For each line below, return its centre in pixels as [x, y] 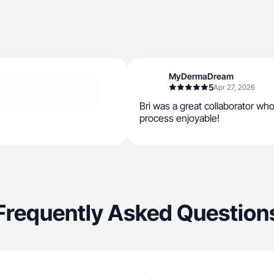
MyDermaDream [201, 76]
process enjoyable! [180, 118]
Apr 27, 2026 [234, 87]
